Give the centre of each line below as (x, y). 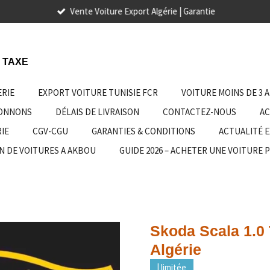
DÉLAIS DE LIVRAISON (97, 112)
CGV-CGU (50, 131)
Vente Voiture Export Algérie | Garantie (142, 11)
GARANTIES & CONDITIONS (143, 131)
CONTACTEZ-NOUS (199, 112)
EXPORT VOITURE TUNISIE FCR (98, 93)
